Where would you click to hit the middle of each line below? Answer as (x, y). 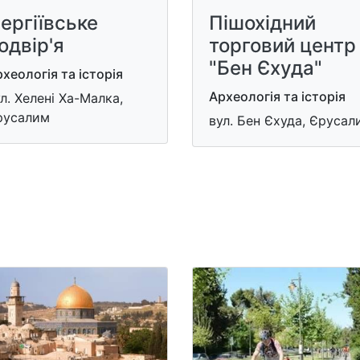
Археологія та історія (277, 97)
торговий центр (282, 46)
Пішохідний (262, 23)
